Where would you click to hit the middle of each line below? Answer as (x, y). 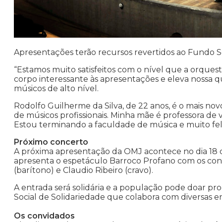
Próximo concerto (51, 142)
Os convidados (44, 216)
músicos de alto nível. (56, 89)
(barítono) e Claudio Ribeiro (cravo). (83, 170)
